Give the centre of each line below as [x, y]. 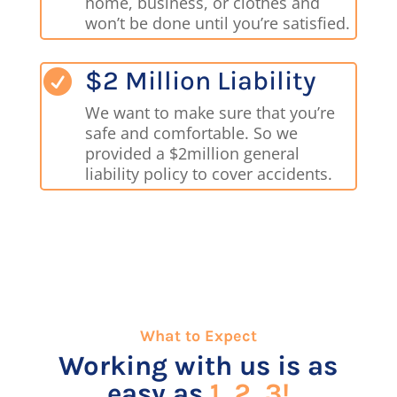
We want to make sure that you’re [210, 113]
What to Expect [198, 335]
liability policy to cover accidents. [209, 174]
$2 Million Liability [201, 81]
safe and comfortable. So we [192, 133]
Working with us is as [198, 366]
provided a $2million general [193, 154]
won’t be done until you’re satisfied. [218, 23]
